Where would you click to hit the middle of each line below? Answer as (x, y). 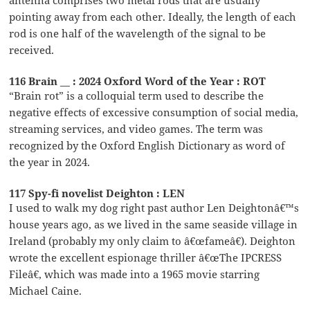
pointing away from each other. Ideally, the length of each (153, 16)
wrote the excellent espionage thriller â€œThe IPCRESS (146, 257)
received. (32, 49)
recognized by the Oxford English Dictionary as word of (147, 145)
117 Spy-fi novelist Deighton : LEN (97, 193)
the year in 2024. (50, 162)
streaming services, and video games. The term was (136, 128)
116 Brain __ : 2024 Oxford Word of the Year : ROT (138, 81)
